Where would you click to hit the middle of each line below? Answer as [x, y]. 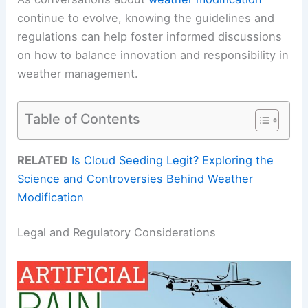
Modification [51, 197]
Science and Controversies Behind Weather [135, 178]
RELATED [43, 160]
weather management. [78, 74]
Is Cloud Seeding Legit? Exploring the [173, 160]
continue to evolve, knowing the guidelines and [146, 18]
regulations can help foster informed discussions [150, 37]
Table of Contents [83, 119]
